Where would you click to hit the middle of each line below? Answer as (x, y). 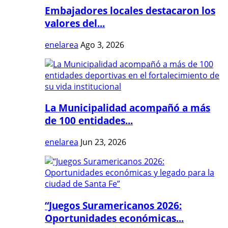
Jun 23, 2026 (103, 142)
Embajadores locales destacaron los (130, 10)
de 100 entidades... (89, 121)
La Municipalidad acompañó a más (127, 108)
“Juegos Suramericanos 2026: (113, 205)
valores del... (75, 23)
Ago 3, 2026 (102, 45)
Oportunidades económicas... (114, 218)
